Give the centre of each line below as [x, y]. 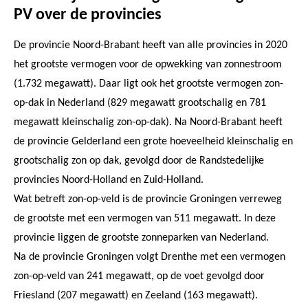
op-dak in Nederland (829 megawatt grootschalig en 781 [140, 103]
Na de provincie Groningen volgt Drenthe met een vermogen [150, 257]
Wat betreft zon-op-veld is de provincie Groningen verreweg [148, 199]
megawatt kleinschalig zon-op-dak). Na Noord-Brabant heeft [148, 122]
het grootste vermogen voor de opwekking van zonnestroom [148, 64]
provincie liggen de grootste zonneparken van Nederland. [141, 238]
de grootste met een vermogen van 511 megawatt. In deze [145, 218]
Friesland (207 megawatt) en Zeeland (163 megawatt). [136, 295]
